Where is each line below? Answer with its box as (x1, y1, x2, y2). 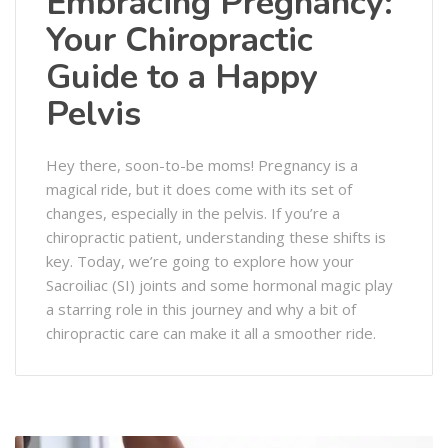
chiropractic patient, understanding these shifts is (46, 227, 386, 247)
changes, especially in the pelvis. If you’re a (46, 203, 340, 223)
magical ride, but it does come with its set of (46, 179, 352, 199)
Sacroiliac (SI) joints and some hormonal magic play (46, 275, 393, 295)
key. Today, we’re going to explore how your (46, 251, 354, 271)
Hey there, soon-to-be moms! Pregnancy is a (46, 155, 358, 175)
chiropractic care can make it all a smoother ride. (46, 323, 376, 343)
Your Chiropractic (46, 17, 313, 63)
